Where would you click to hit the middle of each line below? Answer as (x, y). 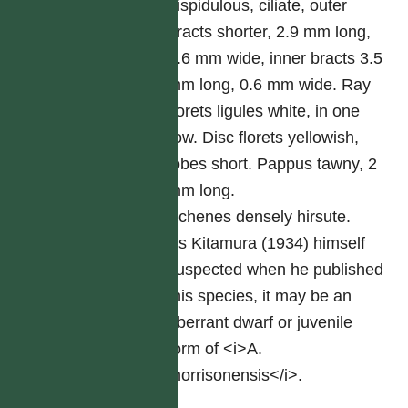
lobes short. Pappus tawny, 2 (273, 164)
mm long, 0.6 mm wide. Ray (270, 85)
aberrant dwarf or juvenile (260, 322)
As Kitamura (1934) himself (267, 243)
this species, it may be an (260, 296)
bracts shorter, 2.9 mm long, (270, 32)
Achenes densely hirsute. (260, 217)
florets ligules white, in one (264, 111)
